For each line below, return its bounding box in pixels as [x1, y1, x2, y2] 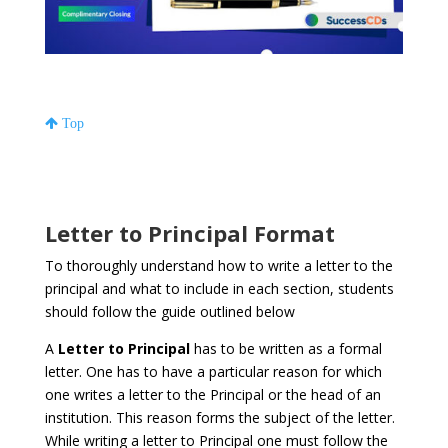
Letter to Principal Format [44, 217, 335, 248]
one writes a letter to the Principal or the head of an [44, 384, 381, 404]
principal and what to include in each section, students [44, 278, 394, 298]
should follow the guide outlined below [44, 301, 295, 321]
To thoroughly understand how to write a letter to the [44, 255, 393, 275]
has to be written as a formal [189, 338, 382, 358]
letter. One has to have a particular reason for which [44, 361, 382, 381]
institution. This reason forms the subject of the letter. [44, 407, 395, 427]
